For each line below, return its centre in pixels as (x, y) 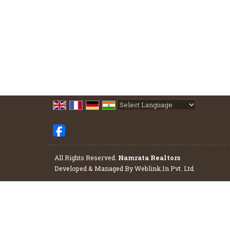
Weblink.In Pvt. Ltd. (165, 168)
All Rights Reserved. (86, 158)
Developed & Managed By (94, 168)
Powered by (139, 116)
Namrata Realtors (149, 158)
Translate (201, 116)
